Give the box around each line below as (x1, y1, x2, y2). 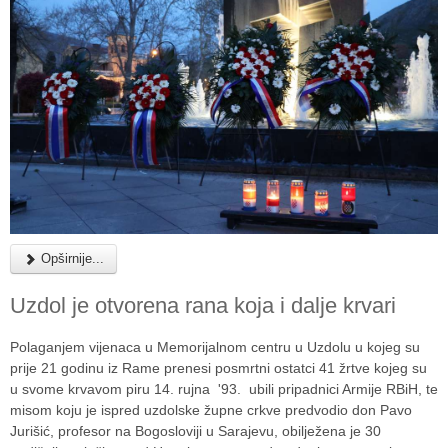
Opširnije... (37, 251, 104, 267)
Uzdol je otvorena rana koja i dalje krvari (10, 293, 396, 319)
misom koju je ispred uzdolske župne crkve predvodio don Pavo (10, 402, 412, 419)
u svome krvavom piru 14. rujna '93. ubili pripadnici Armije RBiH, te (10, 381, 438, 398)
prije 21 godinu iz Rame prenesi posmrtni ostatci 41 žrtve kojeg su (10, 360, 427, 377)
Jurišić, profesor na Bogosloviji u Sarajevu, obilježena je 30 (10, 423, 381, 440)
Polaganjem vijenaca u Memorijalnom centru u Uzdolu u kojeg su (10, 339, 420, 356)
